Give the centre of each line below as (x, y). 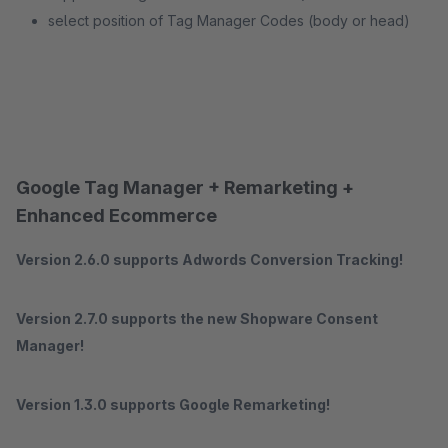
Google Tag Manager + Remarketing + (185, 187)
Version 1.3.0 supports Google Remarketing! (173, 404)
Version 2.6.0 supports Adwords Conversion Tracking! (209, 259)
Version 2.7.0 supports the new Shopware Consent (197, 318)
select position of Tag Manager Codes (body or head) (229, 20)
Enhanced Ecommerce (116, 215)
